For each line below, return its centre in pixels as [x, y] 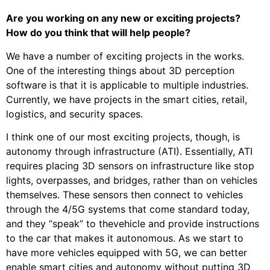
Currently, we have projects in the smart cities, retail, [127, 99]
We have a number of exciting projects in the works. [125, 56]
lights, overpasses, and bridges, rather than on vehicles [132, 181]
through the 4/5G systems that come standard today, [128, 209]
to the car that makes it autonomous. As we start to [125, 238]
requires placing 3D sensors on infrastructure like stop [130, 166]
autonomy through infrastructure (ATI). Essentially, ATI [129, 152]
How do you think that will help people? [98, 33]
